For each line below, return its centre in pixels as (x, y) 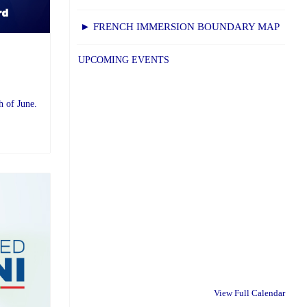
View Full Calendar (249, 293)
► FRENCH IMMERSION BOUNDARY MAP (180, 27)
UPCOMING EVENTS (124, 60)
